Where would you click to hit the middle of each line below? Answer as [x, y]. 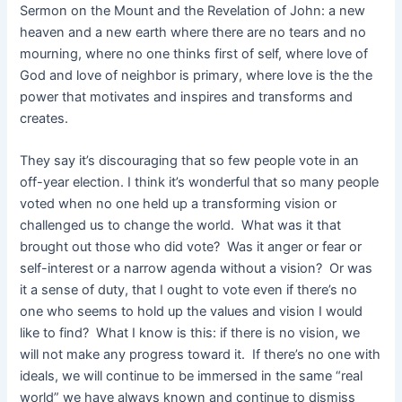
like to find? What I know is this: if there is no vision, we [190, 333]
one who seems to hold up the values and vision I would [192, 312]
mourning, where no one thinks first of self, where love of [194, 54]
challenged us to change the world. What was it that [181, 226]
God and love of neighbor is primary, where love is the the [197, 76]
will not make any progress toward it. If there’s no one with [201, 355]
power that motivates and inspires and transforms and [187, 97]
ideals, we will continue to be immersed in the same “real [192, 376]
